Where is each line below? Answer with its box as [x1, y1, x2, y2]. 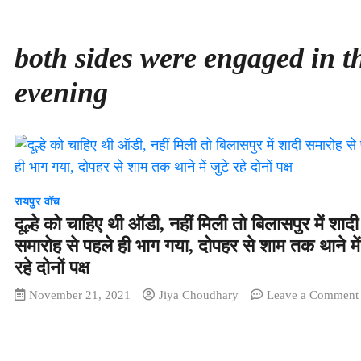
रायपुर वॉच [15, 195, 60, 208]
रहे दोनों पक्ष [15, 257, 89, 278]
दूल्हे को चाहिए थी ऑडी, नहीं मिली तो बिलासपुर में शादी [15, 214, 359, 234]
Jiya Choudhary [159, 287, 239, 301]
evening [15, 76, 108, 109]
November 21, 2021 [29, 287, 131, 301]
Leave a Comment [267, 287, 359, 301]
